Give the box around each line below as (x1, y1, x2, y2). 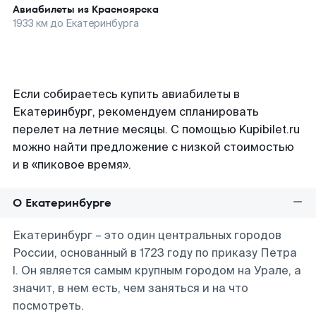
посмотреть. (13, 298, 84, 313)
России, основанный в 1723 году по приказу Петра (13, 245, 297, 260)
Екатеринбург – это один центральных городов (13, 228, 281, 243)
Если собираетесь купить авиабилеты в (13, 87, 240, 102)
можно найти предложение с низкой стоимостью (13, 140, 294, 154)
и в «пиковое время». (13, 157, 131, 172)
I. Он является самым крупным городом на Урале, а (13, 263, 301, 278)
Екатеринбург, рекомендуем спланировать (13, 104, 259, 119)
